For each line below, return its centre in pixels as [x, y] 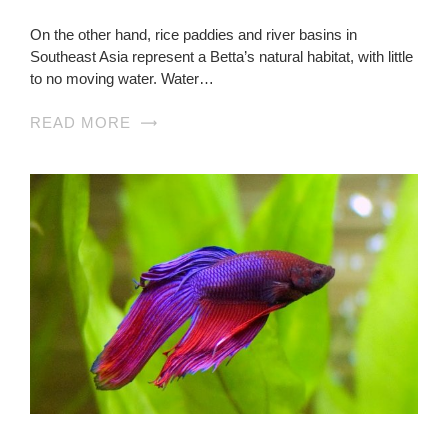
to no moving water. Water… [122, 78]
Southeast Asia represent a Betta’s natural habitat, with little [221, 56]
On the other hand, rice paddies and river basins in [193, 34]
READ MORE [80, 122]
